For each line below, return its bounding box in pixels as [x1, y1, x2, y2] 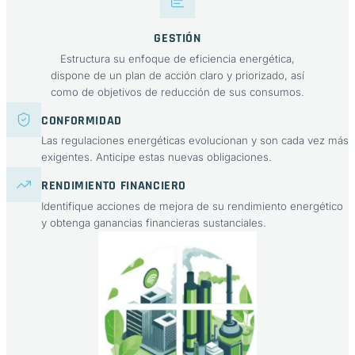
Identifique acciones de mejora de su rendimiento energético [41, 199, 343, 212]
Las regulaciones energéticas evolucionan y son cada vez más [41, 134, 349, 147]
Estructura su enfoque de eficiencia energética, [60, 52, 295, 65]
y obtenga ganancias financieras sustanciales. [41, 216, 266, 229]
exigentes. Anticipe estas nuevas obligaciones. [41, 151, 272, 164]
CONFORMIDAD [41, 112, 123, 129]
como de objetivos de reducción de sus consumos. [51, 85, 304, 98]
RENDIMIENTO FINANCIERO [41, 177, 187, 195]
